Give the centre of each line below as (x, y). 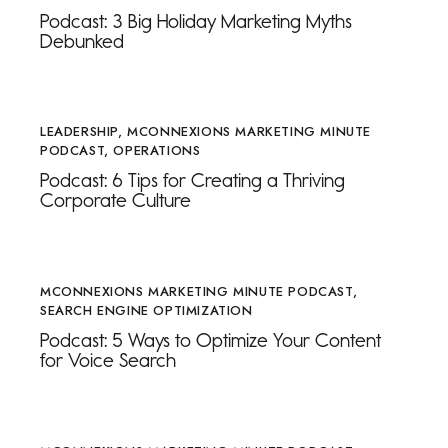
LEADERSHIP (79, 132)
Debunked (82, 40)
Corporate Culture (115, 200)
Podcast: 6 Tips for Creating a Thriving (192, 180)
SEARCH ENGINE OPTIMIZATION (146, 310)
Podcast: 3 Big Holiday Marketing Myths (196, 20)
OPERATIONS (157, 151)
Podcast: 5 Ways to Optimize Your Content (210, 340)
